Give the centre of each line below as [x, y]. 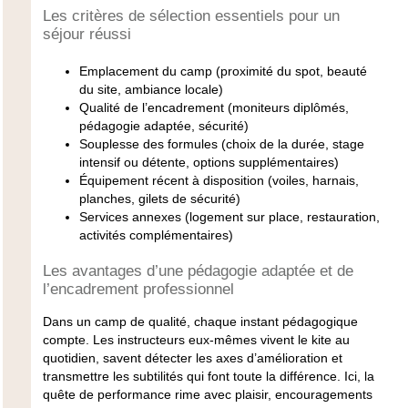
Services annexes [130, 216]
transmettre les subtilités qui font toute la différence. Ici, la [208, 376]
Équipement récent [133, 180]
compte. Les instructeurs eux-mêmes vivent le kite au [196, 339]
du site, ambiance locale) [151, 89]
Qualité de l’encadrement [151, 107]
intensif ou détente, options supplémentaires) [209, 162]
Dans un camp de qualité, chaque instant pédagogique [200, 321]
